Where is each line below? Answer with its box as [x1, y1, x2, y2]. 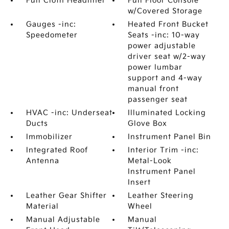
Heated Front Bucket [128, 20, 209, 29]
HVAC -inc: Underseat [26, 108, 112, 117]
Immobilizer [26, 132, 73, 141]
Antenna [26, 156, 59, 165]
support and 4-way [128, 74, 203, 82]
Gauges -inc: [26, 20, 76, 29]
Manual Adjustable [26, 215, 100, 224]
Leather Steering [128, 191, 194, 200]
